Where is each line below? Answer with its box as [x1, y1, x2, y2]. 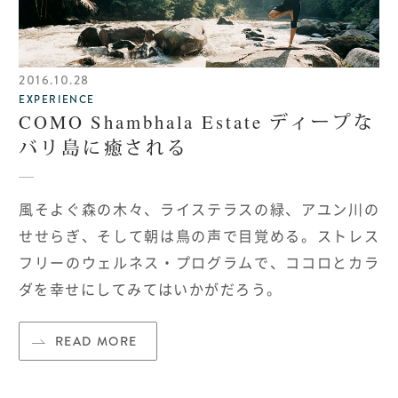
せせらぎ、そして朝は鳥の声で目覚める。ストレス [19, 228, 379, 243]
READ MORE [54, 331, 139, 350]
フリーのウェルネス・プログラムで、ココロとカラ [19, 255, 379, 270]
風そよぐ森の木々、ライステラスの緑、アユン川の [19, 202, 379, 217]
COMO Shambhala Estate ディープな [19, 109, 375, 135]
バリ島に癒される [19, 135, 189, 161]
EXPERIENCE [19, 92, 95, 108]
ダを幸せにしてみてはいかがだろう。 [19, 282, 283, 297]
